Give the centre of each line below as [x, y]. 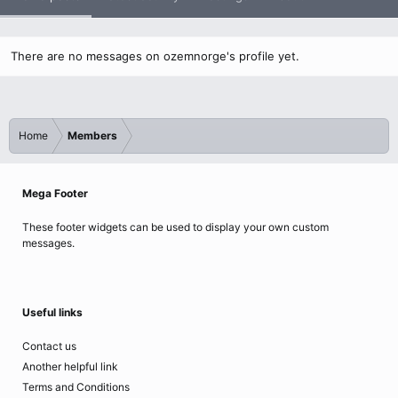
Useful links [52, 312]
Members [92, 135]
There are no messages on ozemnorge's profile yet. [155, 56]
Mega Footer [55, 193]
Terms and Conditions [76, 387]
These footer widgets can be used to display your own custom [175, 227]
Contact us [49, 346]
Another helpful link [70, 366]
